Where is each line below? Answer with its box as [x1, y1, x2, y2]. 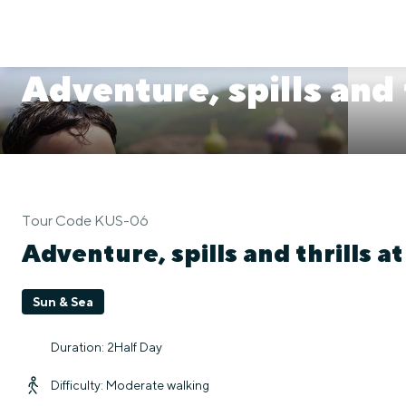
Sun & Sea [33, 295, 93, 309]
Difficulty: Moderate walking [51, 378, 209, 392]
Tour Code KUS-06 [22, 212, 149, 229]
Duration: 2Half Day [51, 340, 162, 354]
